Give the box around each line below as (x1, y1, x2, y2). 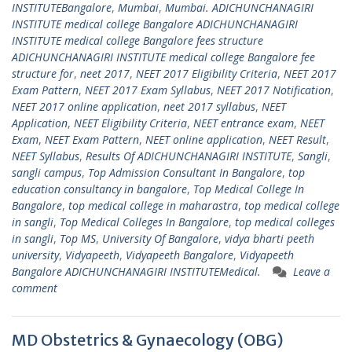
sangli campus (12, 165, 82, 180)
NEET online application (145, 132, 262, 147)
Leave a (293, 264, 330, 279)
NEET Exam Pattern (45, 132, 139, 147)
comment (12, 280, 57, 295)
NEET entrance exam (193, 115, 294, 130)
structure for (12, 66, 74, 81)
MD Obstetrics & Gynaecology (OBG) (12, 330, 284, 350)
